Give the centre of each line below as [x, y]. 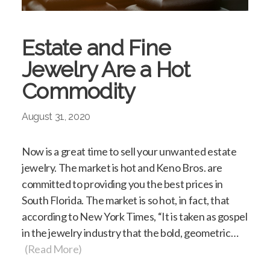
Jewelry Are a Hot [106, 69]
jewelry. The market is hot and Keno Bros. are [122, 167]
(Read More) [54, 249]
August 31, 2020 [56, 116]
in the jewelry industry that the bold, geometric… [130, 232]
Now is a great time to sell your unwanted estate [129, 151]
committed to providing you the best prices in [122, 184]
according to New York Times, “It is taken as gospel [135, 216]
